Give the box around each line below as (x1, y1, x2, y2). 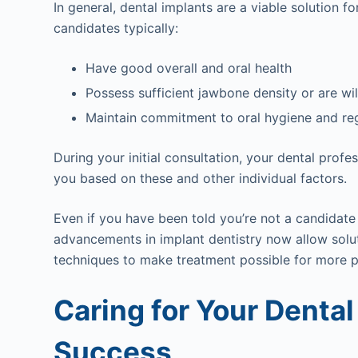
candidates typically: (54, 20, 179, 37)
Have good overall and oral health (86, 60, 292, 77)
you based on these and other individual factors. (54, 170, 348, 187)
